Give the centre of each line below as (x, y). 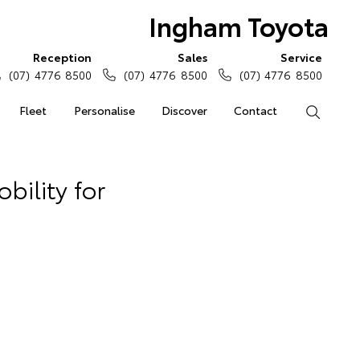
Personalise (104, 110)
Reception (63, 57)
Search (338, 110)
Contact (256, 110)
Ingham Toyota (238, 25)
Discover (184, 110)
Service (301, 57)
